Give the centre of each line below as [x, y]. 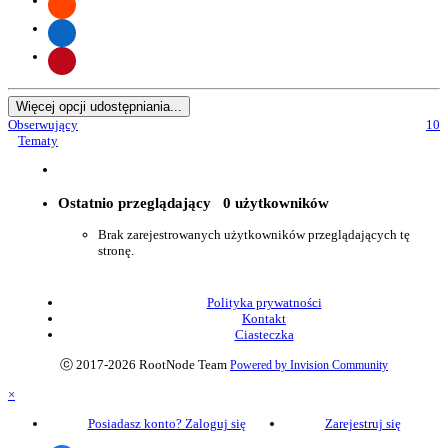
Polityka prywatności [264, 302]
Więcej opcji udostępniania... [99, 107]
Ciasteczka [264, 334]
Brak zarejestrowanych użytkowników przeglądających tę [254, 234]
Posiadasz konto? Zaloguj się [166, 423]
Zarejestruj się [362, 423]
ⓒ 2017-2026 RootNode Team [143, 364]
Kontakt [264, 318]
